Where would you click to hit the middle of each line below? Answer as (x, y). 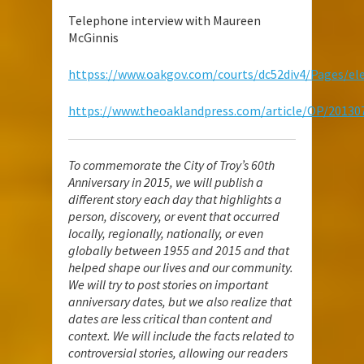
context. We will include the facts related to (181, 335)
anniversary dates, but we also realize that (180, 301)
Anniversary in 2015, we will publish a (166, 182)
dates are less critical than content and (170, 318)
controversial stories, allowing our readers (178, 352)
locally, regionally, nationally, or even (166, 233)
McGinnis (93, 37)
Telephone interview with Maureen (165, 20)
